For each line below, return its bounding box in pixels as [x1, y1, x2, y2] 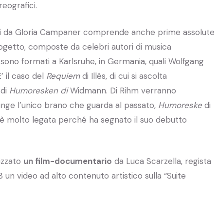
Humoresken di [9, 85, 70, 96]
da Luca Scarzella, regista [112, 155, 211, 166]
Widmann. [70, 85, 108, 96]
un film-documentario [23, 155, 112, 166]
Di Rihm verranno [110, 85, 176, 96]
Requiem [46, 70, 82, 81]
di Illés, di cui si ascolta [82, 70, 167, 81]
